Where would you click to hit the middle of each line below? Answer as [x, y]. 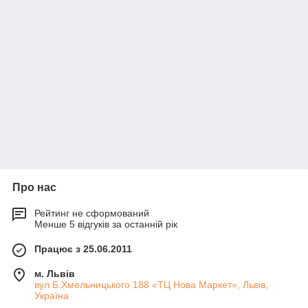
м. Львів [55, 274]
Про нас [34, 187]
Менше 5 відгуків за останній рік [106, 224]
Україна [52, 296]
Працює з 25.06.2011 [83, 249]
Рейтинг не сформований [92, 213]
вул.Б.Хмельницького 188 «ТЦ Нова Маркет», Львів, [151, 285]
